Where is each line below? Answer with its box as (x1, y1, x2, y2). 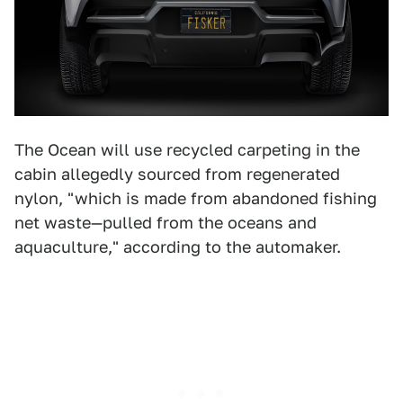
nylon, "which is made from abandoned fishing (14, 188, 377, 208)
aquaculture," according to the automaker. (14, 237, 341, 256)
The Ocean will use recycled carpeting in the (14, 139, 360, 159)
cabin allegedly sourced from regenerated (14, 164, 340, 184)
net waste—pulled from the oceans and (14, 212, 317, 232)
